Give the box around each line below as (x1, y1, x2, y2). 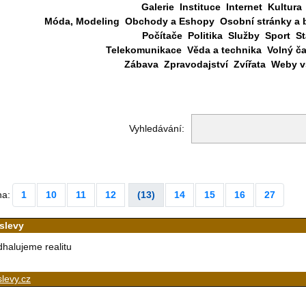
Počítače (141, 30, 182, 41)
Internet (226, 1, 262, 12)
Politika (187, 30, 223, 41)
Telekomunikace (105, 44, 182, 55)
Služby (227, 30, 260, 41)
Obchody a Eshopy (125, 16, 214, 27)
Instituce (180, 1, 221, 12)
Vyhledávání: (128, 123, 184, 134)
